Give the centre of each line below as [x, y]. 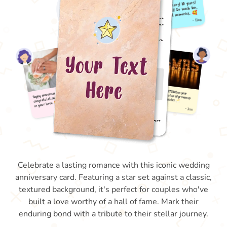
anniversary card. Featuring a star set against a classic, [113, 177]
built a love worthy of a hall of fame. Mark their [113, 202]
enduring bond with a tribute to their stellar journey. [113, 214]
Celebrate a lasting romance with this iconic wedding [113, 165]
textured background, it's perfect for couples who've [113, 190]
